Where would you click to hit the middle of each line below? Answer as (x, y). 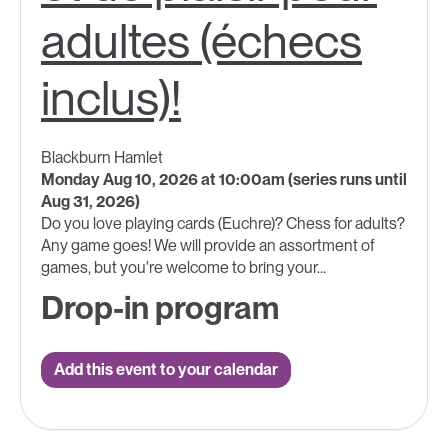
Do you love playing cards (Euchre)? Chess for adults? (223, 224)
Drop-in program (160, 308)
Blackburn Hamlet (102, 158)
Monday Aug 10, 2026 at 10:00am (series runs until (224, 180)
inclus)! (111, 98)
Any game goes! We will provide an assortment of (207, 246)
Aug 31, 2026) (90, 202)
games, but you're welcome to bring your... (183, 268)
